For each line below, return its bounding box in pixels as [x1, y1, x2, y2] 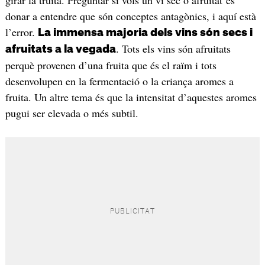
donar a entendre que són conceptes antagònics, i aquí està [5, 9, 256, 24]
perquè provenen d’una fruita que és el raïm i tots [5, 58, 216, 73]
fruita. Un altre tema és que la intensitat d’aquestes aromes [5, 90, 257, 105]
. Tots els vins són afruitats [115, 41, 231, 56]
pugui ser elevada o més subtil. [5, 106, 138, 121]
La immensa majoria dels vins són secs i [37, 27, 253, 38]
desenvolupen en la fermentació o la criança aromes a [5, 74, 234, 89]
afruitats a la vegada [5, 44, 116, 55]
